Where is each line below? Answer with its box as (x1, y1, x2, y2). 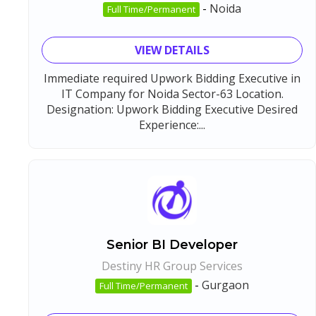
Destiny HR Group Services (102, 257, 243, 274)
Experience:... (139, 116, 205, 133)
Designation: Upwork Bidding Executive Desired (47, 101, 298, 117)
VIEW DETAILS (135, 42, 209, 58)
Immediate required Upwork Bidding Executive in (44, 70, 300, 86)
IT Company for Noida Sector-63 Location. (61, 85, 284, 102)
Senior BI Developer (107, 236, 238, 253)
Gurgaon (202, 276, 249, 293)
